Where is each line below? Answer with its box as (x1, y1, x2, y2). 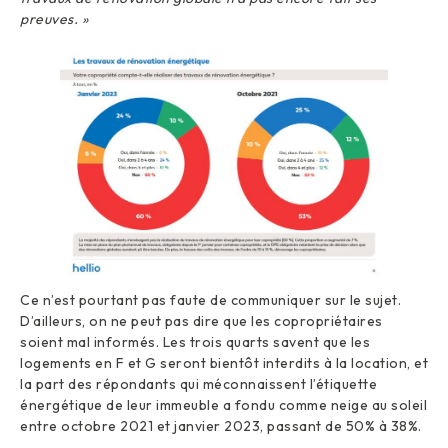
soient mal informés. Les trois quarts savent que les (20, 332, 370, 351)
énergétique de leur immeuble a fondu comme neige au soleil (20, 395, 427, 414)
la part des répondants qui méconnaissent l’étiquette (20, 374, 377, 393)
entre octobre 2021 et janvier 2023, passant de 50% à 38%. (20, 416, 422, 435)
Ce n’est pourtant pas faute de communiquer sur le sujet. (20, 290, 401, 309)
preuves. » (20, 9, 88, 28)
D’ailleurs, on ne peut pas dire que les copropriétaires (20, 311, 383, 330)
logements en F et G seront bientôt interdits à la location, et (20, 353, 428, 372)
